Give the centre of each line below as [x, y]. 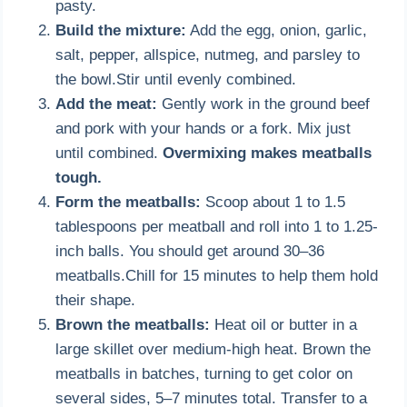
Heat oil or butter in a [284, 324]
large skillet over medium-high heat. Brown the [213, 349]
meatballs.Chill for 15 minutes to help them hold [217, 275]
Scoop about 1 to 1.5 [273, 202]
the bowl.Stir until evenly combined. [176, 79]
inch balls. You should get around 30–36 [190, 251]
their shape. [96, 300]
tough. [79, 177]
